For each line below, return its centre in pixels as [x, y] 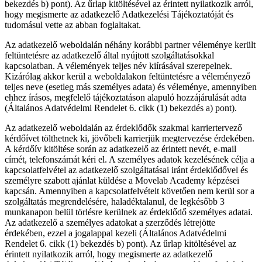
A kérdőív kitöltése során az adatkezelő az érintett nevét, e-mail [120, 149]
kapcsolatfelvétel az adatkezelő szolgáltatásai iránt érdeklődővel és [126, 170]
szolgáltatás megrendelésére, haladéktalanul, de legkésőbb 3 [115, 202]
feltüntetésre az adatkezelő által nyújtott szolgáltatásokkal [109, 56]
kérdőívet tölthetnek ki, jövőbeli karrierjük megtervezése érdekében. [130, 139]
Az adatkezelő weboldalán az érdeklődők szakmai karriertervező [123, 128]
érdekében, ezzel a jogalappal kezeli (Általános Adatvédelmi [116, 233]
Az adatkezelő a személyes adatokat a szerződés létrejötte [110, 223]
